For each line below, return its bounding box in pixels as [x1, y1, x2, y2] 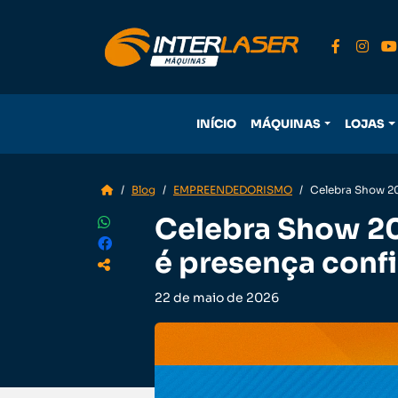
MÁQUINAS [251, 116, 322, 131]
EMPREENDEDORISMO [173, 183, 292, 196]
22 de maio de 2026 [155, 290, 279, 306]
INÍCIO [196, 116, 237, 131]
